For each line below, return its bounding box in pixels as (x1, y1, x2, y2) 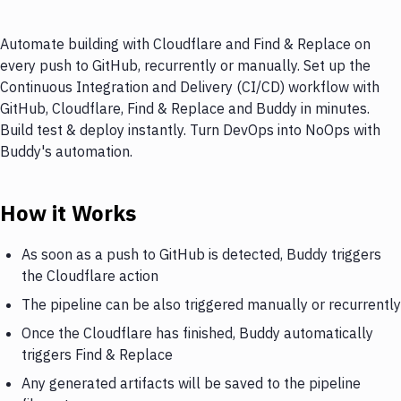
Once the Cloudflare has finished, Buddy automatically (21, 323, 373, 342)
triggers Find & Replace (21, 345, 173, 363)
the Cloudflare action (21, 266, 158, 285)
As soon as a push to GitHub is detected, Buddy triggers (21, 244, 381, 263)
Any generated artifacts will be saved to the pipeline (21, 373, 361, 392)
